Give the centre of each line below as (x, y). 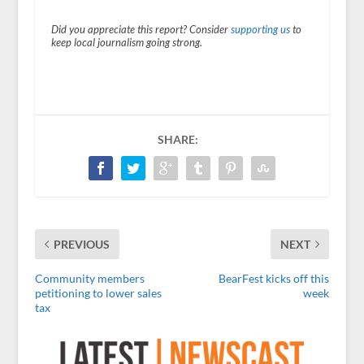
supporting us (260, 30)
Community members (89, 279)
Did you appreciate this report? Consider (141, 30)
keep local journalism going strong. (126, 43)
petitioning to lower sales (98, 293)
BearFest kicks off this (274, 279)
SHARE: (178, 140)
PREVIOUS (81, 245)
